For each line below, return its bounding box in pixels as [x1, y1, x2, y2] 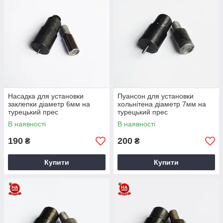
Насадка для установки [8, 92, 84, 100]
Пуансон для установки [117, 92, 194, 100]
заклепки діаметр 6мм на [8, 100, 90, 108]
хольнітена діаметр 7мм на [117, 100, 206, 108]
